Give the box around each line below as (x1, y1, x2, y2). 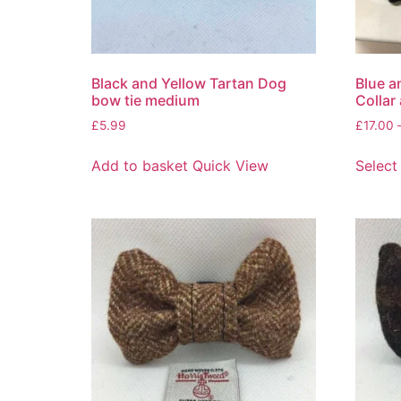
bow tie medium (91, 90, 200, 109)
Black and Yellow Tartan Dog (91, 73, 286, 92)
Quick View (192, 156, 269, 175)
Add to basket (91, 156, 188, 175)
